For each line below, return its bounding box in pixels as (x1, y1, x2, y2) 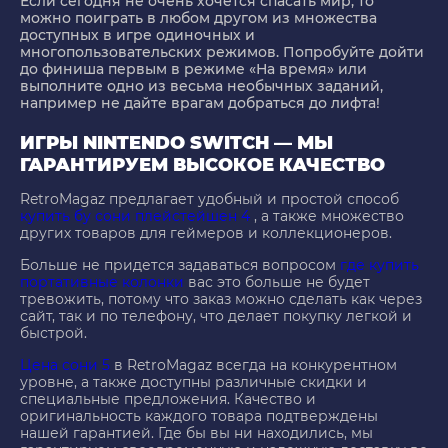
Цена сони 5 (20, 356, 110, 375)
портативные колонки (20, 273, 184, 292)
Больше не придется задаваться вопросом (20, 256, 340, 275)
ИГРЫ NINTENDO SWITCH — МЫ (20, 132, 333, 155)
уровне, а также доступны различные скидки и (20, 373, 367, 392)
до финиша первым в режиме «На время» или (20, 60, 367, 79)
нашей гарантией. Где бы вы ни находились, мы (20, 424, 373, 443)
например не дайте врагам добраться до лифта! (20, 94, 380, 113)
